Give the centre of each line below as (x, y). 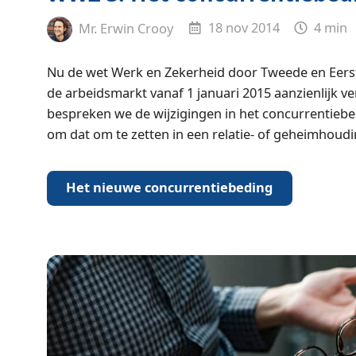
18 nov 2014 (242, 28)
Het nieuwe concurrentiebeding (170, 188)
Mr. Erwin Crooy (125, 28)
